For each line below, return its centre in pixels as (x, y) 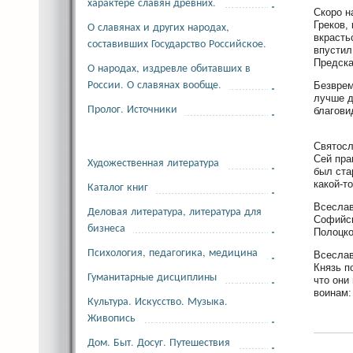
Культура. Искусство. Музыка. (158, 301)
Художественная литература (153, 162)
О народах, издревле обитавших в (169, 67)
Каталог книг (118, 186)
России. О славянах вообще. (154, 84)
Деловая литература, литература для (175, 211)
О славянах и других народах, (158, 26)
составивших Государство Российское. (177, 43)
